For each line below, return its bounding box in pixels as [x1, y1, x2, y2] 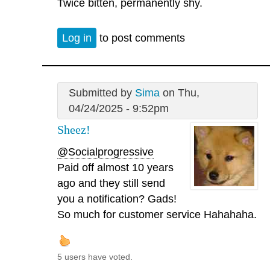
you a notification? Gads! [57, 192, 177, 205]
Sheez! [57, 123, 90, 137]
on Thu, [159, 87, 199, 99]
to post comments [96, 32, 185, 45]
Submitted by [68, 87, 135, 99]
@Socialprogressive [57, 145, 154, 158]
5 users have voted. [57, 251, 133, 262]
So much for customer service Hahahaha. [57, 208, 257, 221]
